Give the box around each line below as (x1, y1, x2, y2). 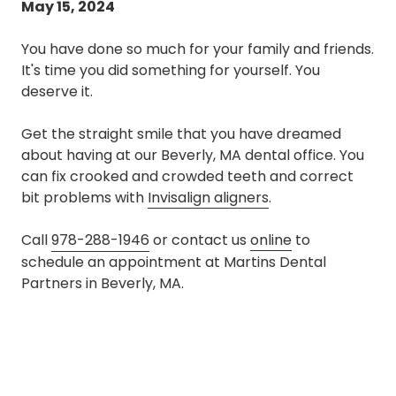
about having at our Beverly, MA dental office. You (21, 145, 364, 166)
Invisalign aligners (148, 187, 269, 209)
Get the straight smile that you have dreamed (21, 124, 341, 145)
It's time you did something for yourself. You (21, 60, 320, 81)
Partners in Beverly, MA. (21, 273, 184, 294)
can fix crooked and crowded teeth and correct (21, 166, 354, 187)
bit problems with (21, 187, 148, 209)
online (250, 230, 292, 251)
